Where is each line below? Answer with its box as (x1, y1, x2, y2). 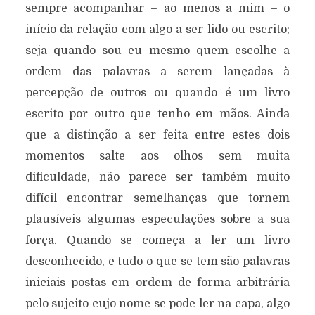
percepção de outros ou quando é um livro (25, 86, 290, 99)
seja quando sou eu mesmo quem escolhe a (25, 44, 290, 57)
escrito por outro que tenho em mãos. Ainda (25, 108, 290, 120)
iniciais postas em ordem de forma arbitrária (25, 276, 290, 289)
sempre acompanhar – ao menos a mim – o (25, 2, 290, 15)
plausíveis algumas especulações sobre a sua (25, 213, 290, 226)
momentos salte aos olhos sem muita (25, 150, 290, 162)
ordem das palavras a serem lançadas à (25, 65, 290, 78)
